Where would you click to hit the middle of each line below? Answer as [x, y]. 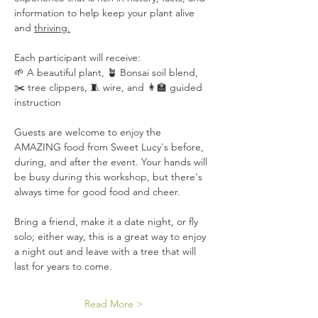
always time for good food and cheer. [97, 192]
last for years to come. [63, 267]
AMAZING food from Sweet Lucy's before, [110, 147]
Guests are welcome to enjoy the [89, 132]
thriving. [52, 28]
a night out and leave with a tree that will [106, 252]
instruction [38, 103]
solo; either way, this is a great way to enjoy [111, 237]
